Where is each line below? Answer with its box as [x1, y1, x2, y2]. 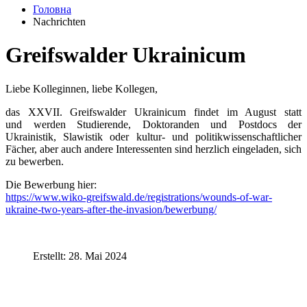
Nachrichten [33, 16, 86, 27]
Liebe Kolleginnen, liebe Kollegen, [5, 82, 158, 95]
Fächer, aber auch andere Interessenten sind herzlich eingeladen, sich [5, 143, 302, 155]
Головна [33, 3, 71, 15]
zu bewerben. [5, 155, 64, 167]
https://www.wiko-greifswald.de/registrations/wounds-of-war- [5, 191, 272, 203]
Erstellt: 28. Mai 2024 [33, 249, 127, 262]
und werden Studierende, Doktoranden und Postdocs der [5, 118, 302, 130]
